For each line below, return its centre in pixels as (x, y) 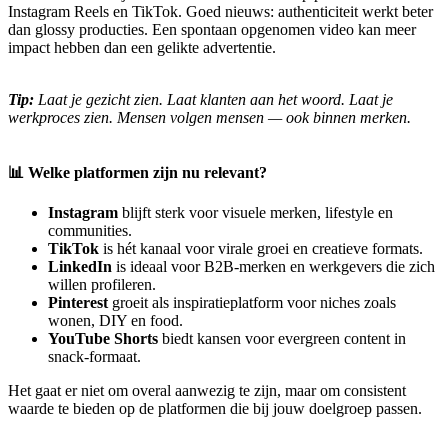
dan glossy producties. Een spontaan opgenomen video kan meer (212, 30)
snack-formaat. (94, 357)
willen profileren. (102, 285)
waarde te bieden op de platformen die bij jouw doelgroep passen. (215, 409)
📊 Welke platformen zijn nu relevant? (137, 173)
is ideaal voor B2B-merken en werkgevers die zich (273, 267)
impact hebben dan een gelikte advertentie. (142, 48)
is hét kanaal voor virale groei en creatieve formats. (261, 249)
